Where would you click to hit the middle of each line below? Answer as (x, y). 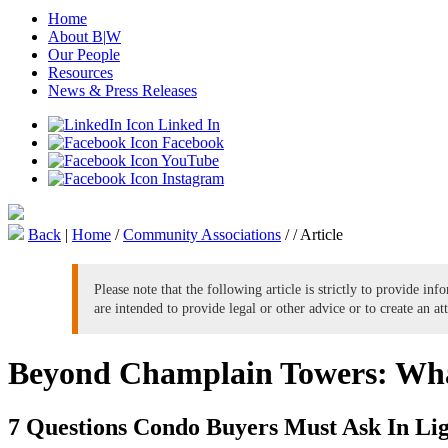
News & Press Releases (122, 90)
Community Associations (202, 234)
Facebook (191, 142)
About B (75, 36)
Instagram (191, 178)
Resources (80, 72)
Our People (84, 54)
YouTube (188, 160)
